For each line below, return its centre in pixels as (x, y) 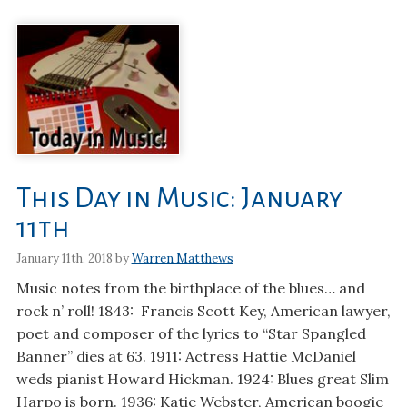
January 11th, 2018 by (74, 258)
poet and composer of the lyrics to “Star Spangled (191, 333)
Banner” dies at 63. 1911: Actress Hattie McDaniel (186, 356)
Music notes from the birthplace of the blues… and (190, 288)
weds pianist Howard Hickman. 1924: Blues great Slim (202, 378)
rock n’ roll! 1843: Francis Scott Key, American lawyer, (203, 310)
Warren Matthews (182, 258)
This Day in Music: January (179, 199)
